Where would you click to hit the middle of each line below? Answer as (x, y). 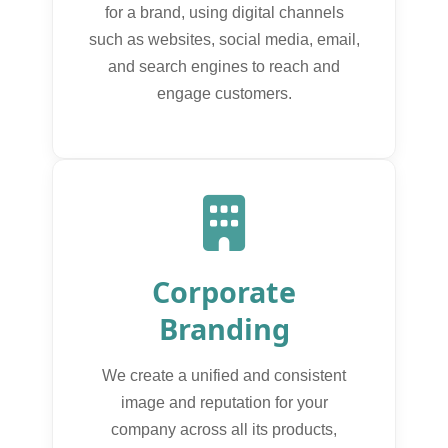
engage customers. (224, 93)
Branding (224, 328)
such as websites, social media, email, (224, 39)
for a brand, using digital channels (224, 12)
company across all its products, (224, 429)
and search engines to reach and (224, 66)
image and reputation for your (224, 402)
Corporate (224, 291)
